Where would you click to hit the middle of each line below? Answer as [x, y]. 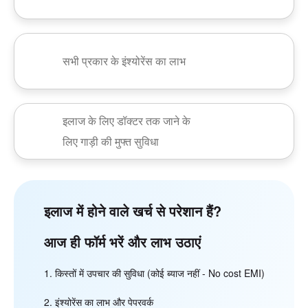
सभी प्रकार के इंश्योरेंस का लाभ [124, 61]
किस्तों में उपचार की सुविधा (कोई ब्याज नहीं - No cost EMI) [159, 273]
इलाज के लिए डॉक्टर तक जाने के [126, 121]
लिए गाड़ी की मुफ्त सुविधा [111, 142]
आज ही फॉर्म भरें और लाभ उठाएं [122, 242]
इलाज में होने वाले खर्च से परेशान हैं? [132, 211]
